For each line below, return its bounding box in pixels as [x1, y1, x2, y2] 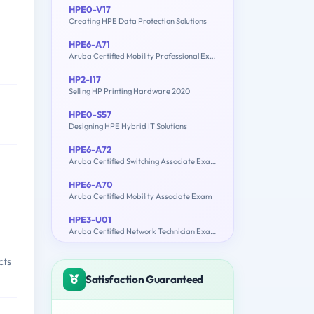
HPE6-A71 [69, 38, 110, 50]
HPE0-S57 [69, 108, 111, 120]
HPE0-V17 [69, 3, 111, 15]
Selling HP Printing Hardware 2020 [69, 86, 190, 96]
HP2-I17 [69, 73, 101, 85]
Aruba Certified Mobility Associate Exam [69, 191, 212, 201]
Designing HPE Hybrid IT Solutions [69, 121, 187, 131]
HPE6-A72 [69, 143, 111, 155]
